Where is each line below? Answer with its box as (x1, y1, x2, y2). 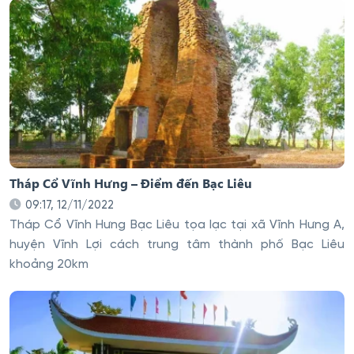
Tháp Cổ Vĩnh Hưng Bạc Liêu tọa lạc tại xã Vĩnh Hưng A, (9, 219, 345, 232)
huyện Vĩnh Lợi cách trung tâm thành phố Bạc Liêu (9, 239, 345, 252)
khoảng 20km (9, 258, 88, 272)
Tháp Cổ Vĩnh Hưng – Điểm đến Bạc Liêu (9, 174, 252, 191)
